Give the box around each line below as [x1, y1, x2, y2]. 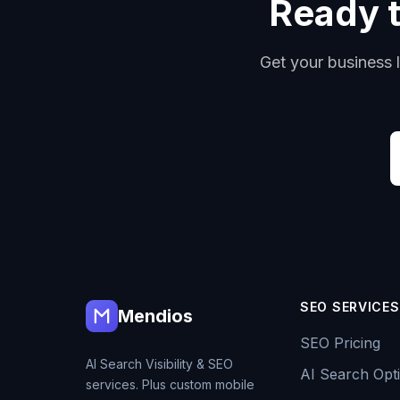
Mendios [118, 305, 193, 327]
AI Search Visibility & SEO [86, 356, 233, 371]
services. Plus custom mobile [86, 377, 254, 392]
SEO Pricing [300, 334, 380, 352]
